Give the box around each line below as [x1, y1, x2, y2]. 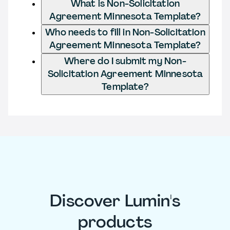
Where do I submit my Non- [64, 54, 186, 67]
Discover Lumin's [49, 190, 181, 212]
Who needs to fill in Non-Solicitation [45, 26, 205, 39]
